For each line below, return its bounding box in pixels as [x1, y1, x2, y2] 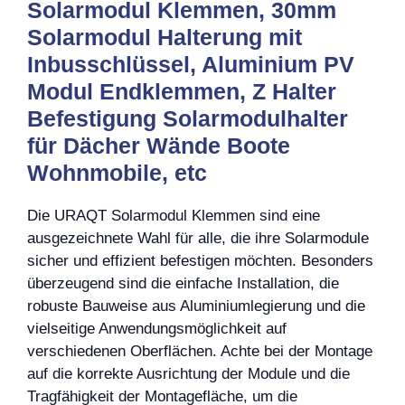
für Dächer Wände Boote [27, 132, 290, 158]
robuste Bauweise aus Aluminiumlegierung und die [27, 297, 365, 315]
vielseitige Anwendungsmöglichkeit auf [27, 319, 287, 337]
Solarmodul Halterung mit [27, 24, 302, 50]
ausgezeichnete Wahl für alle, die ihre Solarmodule [27, 229, 369, 247]
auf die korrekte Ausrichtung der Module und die [27, 364, 350, 382]
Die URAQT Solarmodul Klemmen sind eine [27, 206, 320, 224]
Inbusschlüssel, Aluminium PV [27, 51, 354, 77]
